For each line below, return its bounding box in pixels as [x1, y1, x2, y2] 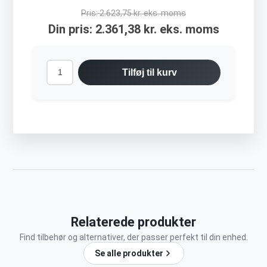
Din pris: [48, 22, 92, 37]
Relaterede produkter [71, 215, 196, 230]
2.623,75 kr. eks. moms [100, 8, 186, 18]
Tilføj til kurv [122, 67, 177, 77]
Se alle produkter [94, 249, 163, 259]
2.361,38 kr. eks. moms [95, 22, 219, 37]
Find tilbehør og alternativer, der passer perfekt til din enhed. [19, 232, 248, 243]
